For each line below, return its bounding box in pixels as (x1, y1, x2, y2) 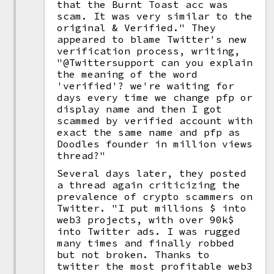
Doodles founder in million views (57, 138, 253, 150)
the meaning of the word (57, 68, 198, 80)
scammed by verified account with (57, 114, 253, 127)
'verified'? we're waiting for (57, 80, 235, 92)
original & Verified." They (57, 21, 217, 34)
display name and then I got (57, 103, 223, 115)
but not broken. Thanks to (57, 248, 210, 261)
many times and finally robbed (57, 237, 235, 249)
